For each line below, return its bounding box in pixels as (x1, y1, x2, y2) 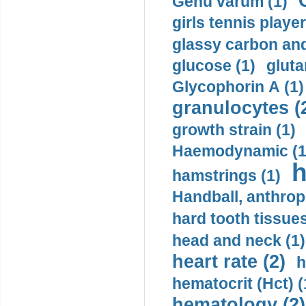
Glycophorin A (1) (172, 78, 304, 96)
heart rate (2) (172, 251, 286, 272)
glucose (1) (172, 57, 255, 74)
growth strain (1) (172, 121, 296, 139)
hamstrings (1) (172, 167, 281, 184)
